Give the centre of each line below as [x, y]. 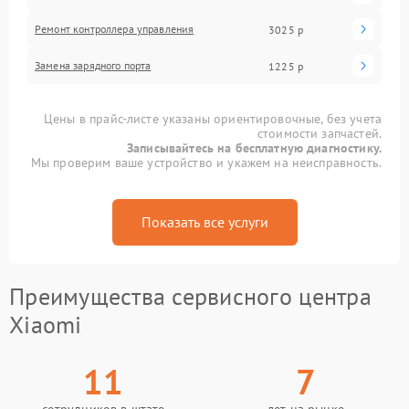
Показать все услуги [204, 222]
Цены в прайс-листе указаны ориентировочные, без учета [213, 119]
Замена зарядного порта [93, 65]
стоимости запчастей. [319, 133]
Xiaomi [46, 325]
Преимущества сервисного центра [190, 296]
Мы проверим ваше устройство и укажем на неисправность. [206, 163]
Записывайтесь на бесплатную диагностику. [254, 148]
